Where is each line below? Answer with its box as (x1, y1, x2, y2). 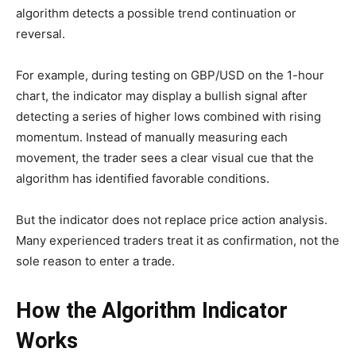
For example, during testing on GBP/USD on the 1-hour (16, 68, 324, 83)
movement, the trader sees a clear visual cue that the (16, 150, 314, 166)
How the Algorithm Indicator (16, 298, 288, 324)
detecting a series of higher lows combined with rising (16, 109, 321, 125)
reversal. (16, 26, 65, 42)
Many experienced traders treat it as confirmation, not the (16, 233, 339, 249)
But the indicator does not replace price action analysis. (16, 212, 327, 228)
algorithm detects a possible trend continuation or (16, 6, 296, 21)
